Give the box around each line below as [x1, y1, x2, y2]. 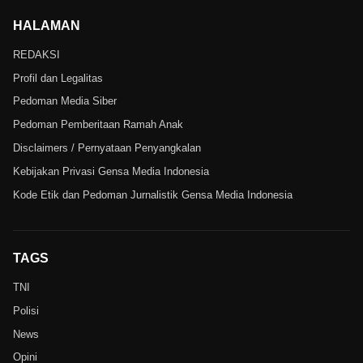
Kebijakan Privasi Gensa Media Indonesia [13, 165, 209, 178]
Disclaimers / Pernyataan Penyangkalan [13, 142, 201, 155]
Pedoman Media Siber [13, 95, 117, 108]
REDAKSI [13, 48, 60, 61]
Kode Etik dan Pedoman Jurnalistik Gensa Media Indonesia [13, 188, 293, 201]
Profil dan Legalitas [13, 71, 103, 84]
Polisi [13, 304, 39, 317]
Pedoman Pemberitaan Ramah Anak [13, 118, 183, 131]
